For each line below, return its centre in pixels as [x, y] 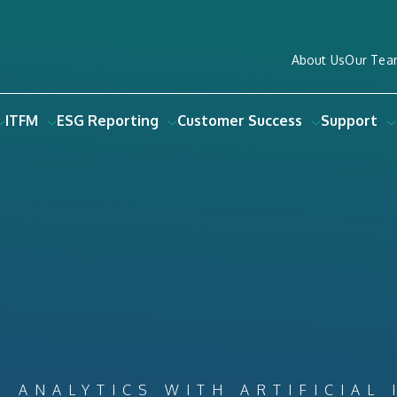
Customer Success [239, 121]
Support [349, 121]
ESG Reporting [107, 121]
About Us [318, 60]
